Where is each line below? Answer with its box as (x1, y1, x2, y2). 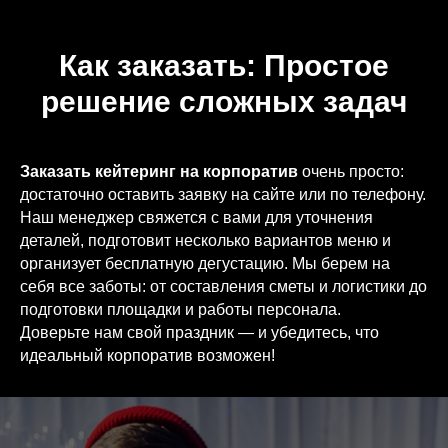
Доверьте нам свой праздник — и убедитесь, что (20, 324, 379, 342)
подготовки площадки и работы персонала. (20, 301, 341, 319)
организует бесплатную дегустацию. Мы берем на (20, 255, 390, 273)
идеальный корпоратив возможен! (20, 347, 275, 365)
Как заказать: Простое (59, 49, 389, 83)
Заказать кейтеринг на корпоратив (20, 163, 298, 181)
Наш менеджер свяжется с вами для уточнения (20, 209, 373, 227)
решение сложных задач (41, 85, 407, 119)
